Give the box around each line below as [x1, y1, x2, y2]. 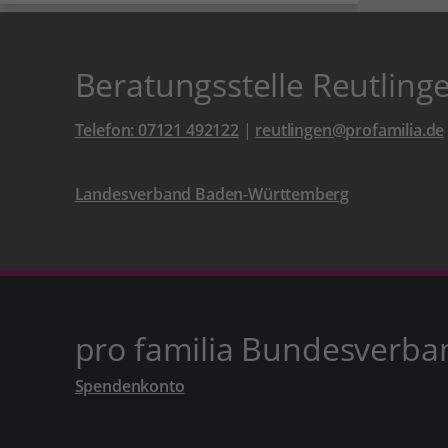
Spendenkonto [74, 375, 185, 397]
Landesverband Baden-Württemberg [74, 183, 350, 205]
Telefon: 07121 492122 [74, 119, 239, 141]
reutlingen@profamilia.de [255, 119, 445, 141]
